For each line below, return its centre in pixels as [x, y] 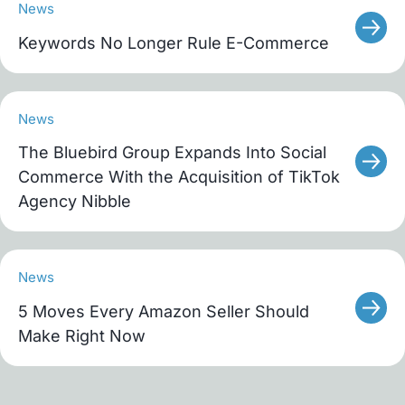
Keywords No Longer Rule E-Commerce [174, 42]
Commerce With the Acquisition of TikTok [179, 177]
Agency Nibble [75, 202]
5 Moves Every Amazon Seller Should [164, 311]
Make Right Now [82, 335]
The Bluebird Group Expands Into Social [172, 153]
